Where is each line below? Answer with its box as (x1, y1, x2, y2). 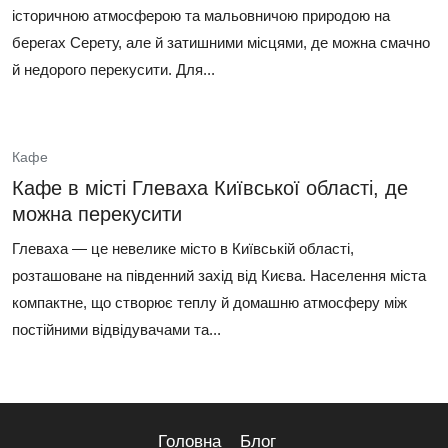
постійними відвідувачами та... (12, 321, 221, 338)
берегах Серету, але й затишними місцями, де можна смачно (12, 34, 430, 51)
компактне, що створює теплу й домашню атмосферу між (12, 294, 407, 311)
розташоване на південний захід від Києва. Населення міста (12, 267, 426, 284)
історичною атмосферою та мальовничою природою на (12, 7, 390, 24)
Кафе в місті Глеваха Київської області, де (12, 177, 408, 199)
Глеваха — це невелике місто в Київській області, (12, 240, 354, 257)
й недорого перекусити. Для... (12, 61, 215, 78)
